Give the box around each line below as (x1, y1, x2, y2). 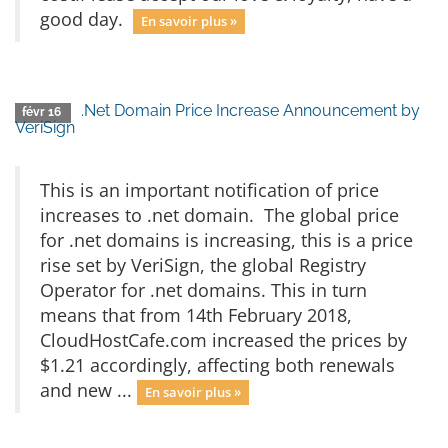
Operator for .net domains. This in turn (40, 278, 367, 302)
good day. (40, 7, 133, 31)
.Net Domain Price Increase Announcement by (81, 101, 421, 120)
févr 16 (22, 105, 65, 119)
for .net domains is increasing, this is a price (40, 228, 413, 252)
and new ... (40, 378, 137, 402)
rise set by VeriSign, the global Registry (40, 253, 366, 277)
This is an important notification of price (40, 178, 379, 202)
